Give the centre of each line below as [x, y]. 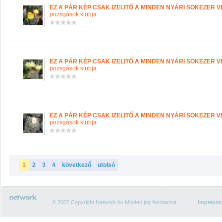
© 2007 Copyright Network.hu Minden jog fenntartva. [115, 202]
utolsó [106, 165]
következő [77, 165]
